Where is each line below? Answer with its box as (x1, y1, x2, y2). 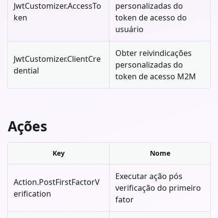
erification (14, 188, 51, 199)
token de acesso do (115, 12, 187, 23)
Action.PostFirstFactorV (14, 176, 100, 187)
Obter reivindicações (115, 47, 192, 58)
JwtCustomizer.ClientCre (14, 53, 101, 64)
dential (14, 65, 39, 76)
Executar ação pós (115, 170, 182, 182)
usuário (115, 23, 144, 35)
